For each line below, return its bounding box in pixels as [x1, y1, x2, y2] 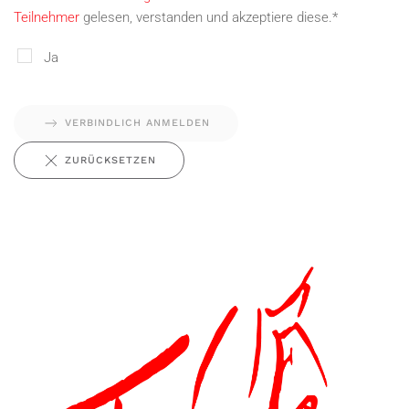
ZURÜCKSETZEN [65, 153, 156, 166]
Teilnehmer [14, 9, 79, 26]
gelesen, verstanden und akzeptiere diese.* [79, 9, 338, 26]
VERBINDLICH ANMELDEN [65, 117, 210, 130]
